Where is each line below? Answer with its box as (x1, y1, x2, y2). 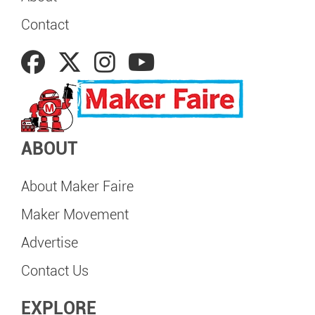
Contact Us (21, 262, 89, 279)
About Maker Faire (21, 178, 134, 195)
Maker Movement (21, 206, 129, 223)
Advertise (21, 234, 78, 251)
